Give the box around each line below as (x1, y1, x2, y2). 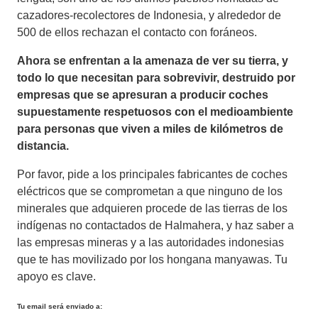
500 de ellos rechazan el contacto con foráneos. (17, 26, 260, 38)
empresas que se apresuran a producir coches (17, 88, 268, 101)
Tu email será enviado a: (17, 302, 102, 310)
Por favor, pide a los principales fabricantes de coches (17, 168, 287, 180)
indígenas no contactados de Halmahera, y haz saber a (17, 219, 294, 231)
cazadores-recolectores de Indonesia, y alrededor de (17, 9, 281, 21)
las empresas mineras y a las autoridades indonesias (17, 236, 284, 248)
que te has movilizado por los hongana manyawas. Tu (17, 253, 287, 265)
